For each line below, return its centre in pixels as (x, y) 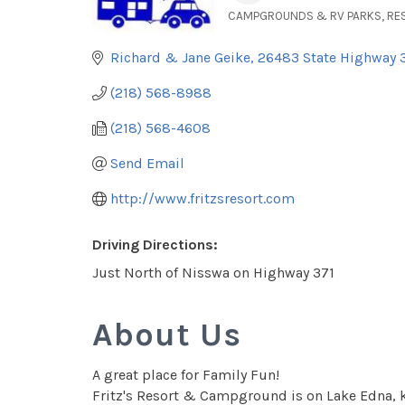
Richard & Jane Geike (180, 57)
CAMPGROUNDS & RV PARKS (305, 16)
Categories (280, 32)
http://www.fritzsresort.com (202, 198)
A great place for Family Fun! (186, 375)
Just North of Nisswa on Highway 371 (213, 273)
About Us (167, 334)
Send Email (147, 163)
